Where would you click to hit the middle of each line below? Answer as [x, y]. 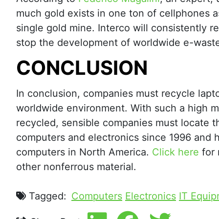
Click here [175, 152]
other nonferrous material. [76, 167]
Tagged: [46, 196]
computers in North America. [84, 152]
